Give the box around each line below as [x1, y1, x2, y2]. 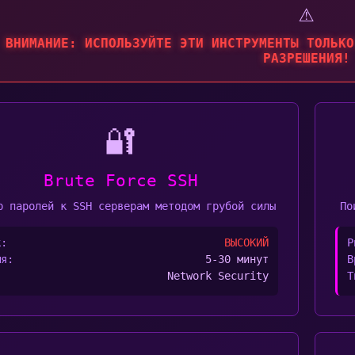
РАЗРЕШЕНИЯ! [262, 51, 350, 66]
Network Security [166, 269, 269, 282]
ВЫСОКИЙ [223, 236, 269, 249]
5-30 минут [204, 253, 269, 265]
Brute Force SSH [43, 171, 198, 190]
